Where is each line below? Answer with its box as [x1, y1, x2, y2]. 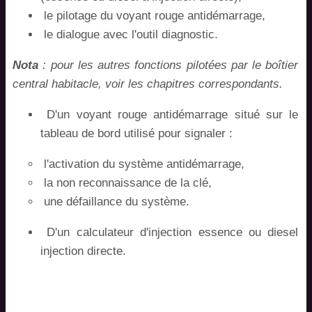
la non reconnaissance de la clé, [40, 176, 212, 189]
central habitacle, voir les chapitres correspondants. [13, 77, 283, 91]
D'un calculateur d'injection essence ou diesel [40, 226, 299, 239]
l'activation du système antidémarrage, [40, 157, 244, 171]
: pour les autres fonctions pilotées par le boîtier [38, 58, 299, 72]
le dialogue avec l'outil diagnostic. [40, 28, 218, 41]
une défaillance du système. [40, 195, 189, 208]
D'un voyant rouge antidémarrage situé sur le [40, 108, 299, 121]
